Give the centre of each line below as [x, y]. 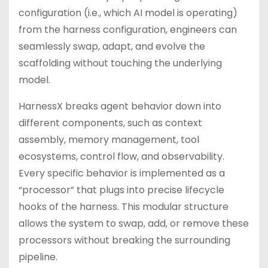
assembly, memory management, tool [109, 140]
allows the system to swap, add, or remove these [134, 223]
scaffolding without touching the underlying [120, 63]
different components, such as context [110, 123]
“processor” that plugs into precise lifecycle [121, 190]
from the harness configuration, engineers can [128, 30]
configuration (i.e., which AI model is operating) [128, 13]
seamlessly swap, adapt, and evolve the [112, 46]
